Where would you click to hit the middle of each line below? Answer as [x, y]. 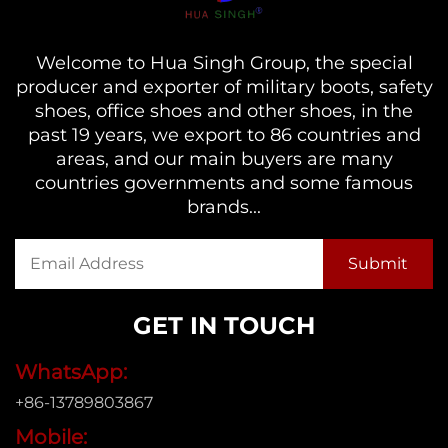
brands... [224, 206]
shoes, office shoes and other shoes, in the [224, 110]
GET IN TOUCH [224, 325]
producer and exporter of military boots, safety [224, 86]
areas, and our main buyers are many [224, 158]
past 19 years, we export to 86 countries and [224, 134]
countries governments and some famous [224, 182]
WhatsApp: [71, 371]
